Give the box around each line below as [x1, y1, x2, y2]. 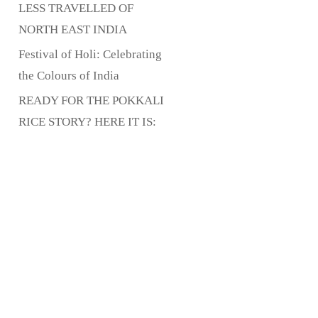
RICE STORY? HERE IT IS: [18, 115, 156, 128]
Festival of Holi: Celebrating [18, 48, 162, 61]
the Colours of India [18, 69, 119, 82]
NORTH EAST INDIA [18, 23, 127, 36]
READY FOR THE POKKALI [18, 94, 164, 107]
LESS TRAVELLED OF [18, 1, 133, 15]
